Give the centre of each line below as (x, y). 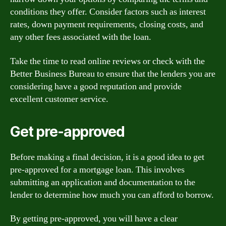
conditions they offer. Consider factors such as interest (108, 12)
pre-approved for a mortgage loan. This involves (97, 169)
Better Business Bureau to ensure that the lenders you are (113, 74)
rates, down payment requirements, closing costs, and (107, 24)
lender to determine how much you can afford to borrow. (112, 195)
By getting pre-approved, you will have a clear (94, 219)
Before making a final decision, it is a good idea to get (107, 157)
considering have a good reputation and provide (96, 86)
